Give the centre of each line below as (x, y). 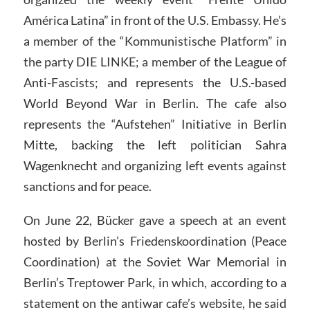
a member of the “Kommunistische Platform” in (155, 40)
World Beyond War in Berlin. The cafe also (155, 103)
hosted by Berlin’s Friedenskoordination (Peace (155, 241)
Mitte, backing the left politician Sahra (155, 144)
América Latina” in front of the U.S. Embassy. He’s (155, 20)
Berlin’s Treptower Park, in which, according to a (155, 283)
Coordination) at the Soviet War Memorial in (155, 262)
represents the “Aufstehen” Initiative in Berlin (155, 124)
